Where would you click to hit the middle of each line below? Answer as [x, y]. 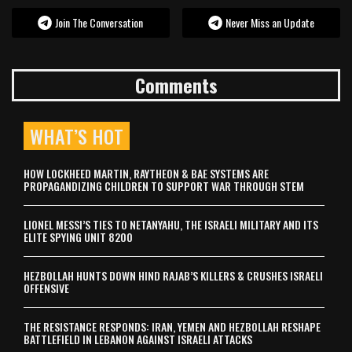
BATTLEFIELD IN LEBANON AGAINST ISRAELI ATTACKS [138, 339]
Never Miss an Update [270, 22]
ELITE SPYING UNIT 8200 [78, 237]
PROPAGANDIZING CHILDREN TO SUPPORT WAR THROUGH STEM [164, 186]
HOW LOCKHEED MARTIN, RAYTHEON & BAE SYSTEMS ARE [146, 173]
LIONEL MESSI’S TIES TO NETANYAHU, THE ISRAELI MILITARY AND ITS [171, 224]
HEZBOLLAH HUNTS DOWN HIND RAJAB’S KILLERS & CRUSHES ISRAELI [173, 275]
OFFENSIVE [46, 288]
